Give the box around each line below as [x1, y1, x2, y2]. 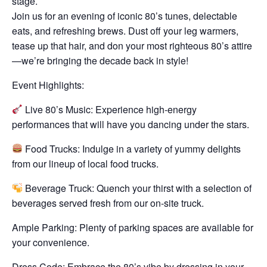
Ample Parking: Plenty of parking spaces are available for [12, 220, 253, 234]
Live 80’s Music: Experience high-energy [23, 102, 197, 116]
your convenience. [12, 235, 89, 249]
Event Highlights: [12, 77, 84, 92]
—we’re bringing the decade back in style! [12, 53, 188, 67]
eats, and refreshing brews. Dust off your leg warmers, [12, 23, 238, 38]
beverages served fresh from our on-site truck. [12, 195, 204, 210]
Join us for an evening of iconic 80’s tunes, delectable [12, 8, 237, 23]
